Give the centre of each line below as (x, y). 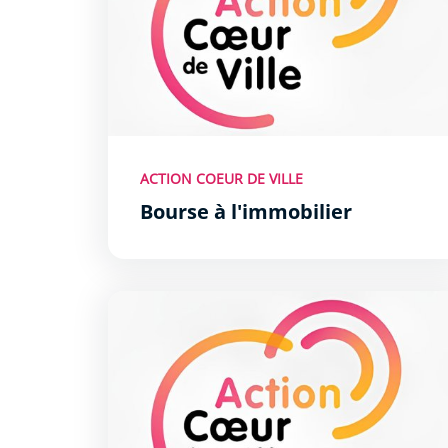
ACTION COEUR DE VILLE (221, 178)
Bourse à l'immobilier (245, 211)
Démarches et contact (190, 301)
